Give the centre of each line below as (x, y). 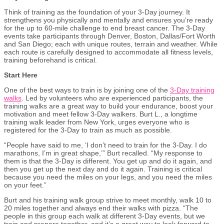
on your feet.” (25, 185)
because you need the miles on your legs (69, 177)
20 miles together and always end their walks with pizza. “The (101, 208)
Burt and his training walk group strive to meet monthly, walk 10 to (108, 200)
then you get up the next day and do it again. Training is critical (103, 169)
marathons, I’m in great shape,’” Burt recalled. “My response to (103, 153)
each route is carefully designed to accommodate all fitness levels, (108, 52)
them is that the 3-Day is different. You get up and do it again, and (108, 161)
